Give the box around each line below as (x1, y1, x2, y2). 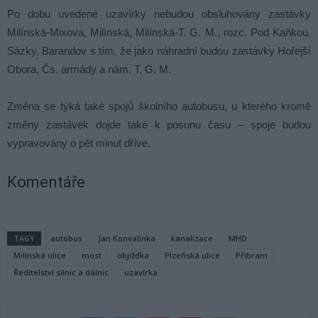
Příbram (236, 250, 268, 261)
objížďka (117, 250, 149, 261)
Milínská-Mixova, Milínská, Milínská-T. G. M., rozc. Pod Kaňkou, (7, 26, 311, 39)
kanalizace (171, 233, 213, 244)
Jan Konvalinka (98, 233, 155, 244)
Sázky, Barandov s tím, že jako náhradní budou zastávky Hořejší (7, 45, 311, 57)
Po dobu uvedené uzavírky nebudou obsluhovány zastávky (7, 8, 311, 21)
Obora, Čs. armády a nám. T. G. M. (7, 63, 171, 76)
